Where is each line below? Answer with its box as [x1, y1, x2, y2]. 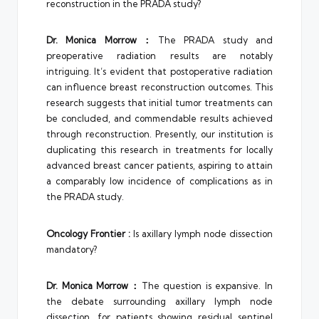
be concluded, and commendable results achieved [46, 113, 273, 125]
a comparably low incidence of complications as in [46, 175, 273, 187]
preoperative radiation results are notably [46, 50, 273, 62]
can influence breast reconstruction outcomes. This [46, 81, 273, 93]
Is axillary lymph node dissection [133, 227, 273, 239]
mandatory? [46, 243, 97, 255]
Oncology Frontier [46, 227, 125, 239]
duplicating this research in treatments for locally [46, 144, 273, 156]
